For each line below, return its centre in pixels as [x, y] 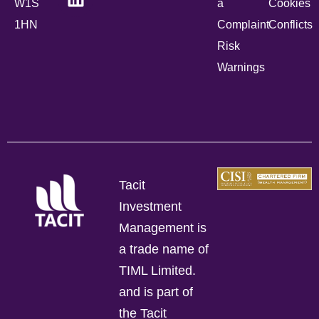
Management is [163, 228]
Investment [151, 206]
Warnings [241, 67]
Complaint [244, 24]
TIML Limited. [158, 270]
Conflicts [290, 24]
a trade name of [164, 249]
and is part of [156, 292]
